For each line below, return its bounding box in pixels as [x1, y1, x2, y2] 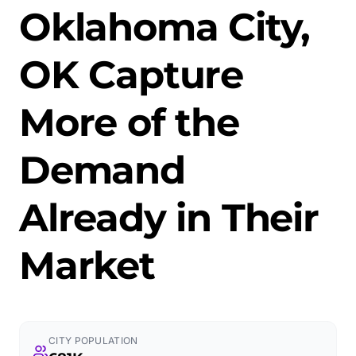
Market [19, 242, 155, 288]
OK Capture [19, 52, 243, 98]
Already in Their [19, 195, 319, 241]
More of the [19, 99, 239, 145]
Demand [19, 147, 185, 193]
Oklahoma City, [19, 4, 311, 50]
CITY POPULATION [48, 335, 138, 346]
